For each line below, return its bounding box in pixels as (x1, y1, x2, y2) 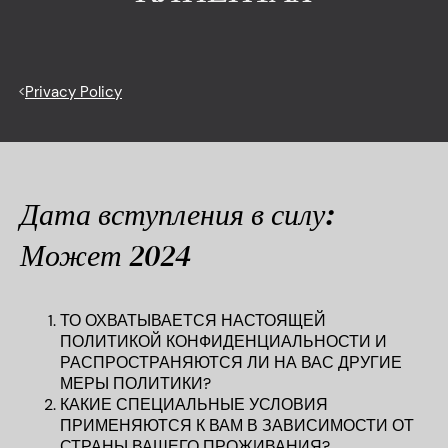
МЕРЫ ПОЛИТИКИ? (60, 373, 211, 394)
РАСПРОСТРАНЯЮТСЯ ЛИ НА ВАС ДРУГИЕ (60, 352, 402, 373)
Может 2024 (20, 235, 191, 276)
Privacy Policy (25, 82, 122, 102)
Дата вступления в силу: (20, 194, 335, 235)
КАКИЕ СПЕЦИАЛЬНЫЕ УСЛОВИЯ (60, 394, 328, 415)
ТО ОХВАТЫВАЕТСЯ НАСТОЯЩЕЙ (60, 310, 326, 331)
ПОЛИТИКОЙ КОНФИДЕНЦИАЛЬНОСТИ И (60, 331, 387, 352)
